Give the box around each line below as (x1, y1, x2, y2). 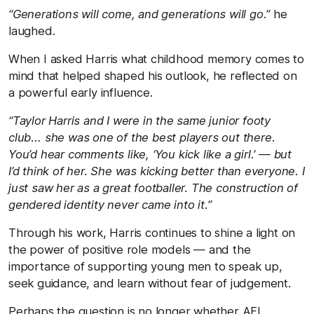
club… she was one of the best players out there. (8, 130, 275, 144)
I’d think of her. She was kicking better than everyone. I (8, 163, 305, 178)
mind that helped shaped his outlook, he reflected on (8, 68, 297, 83)
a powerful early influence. (8, 85, 153, 100)
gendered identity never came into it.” (8, 197, 212, 212)
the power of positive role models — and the (8, 242, 251, 257)
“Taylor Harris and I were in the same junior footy (8, 113, 271, 128)
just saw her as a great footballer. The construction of (8, 180, 298, 195)
